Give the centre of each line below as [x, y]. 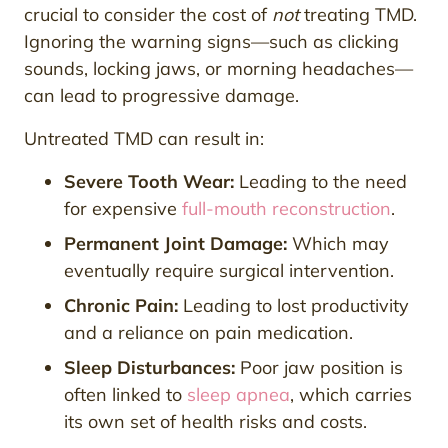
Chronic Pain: [121, 306]
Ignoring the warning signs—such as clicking [211, 42]
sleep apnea [238, 395]
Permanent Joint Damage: [175, 244]
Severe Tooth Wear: [149, 182]
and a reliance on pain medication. [208, 333]
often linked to [125, 395]
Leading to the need [320, 182]
